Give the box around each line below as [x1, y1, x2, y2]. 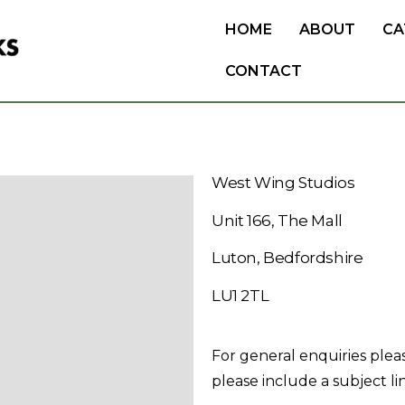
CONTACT [225, 62, 303, 80]
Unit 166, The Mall [212, 211, 343, 230]
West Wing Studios [212, 174, 355, 192]
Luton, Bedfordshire [212, 249, 363, 267]
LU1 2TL [212, 286, 269, 305]
